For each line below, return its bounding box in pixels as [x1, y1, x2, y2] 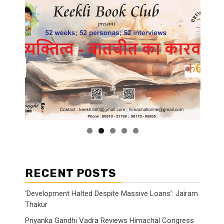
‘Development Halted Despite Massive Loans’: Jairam [25, 188, 198, 198]
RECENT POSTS [25, 166, 116, 180]
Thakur [25, 199, 47, 209]
